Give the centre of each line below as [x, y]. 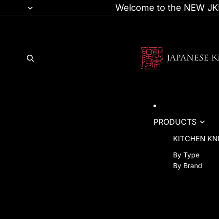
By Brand [188, 165]
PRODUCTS [175, 121]
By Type [186, 154]
